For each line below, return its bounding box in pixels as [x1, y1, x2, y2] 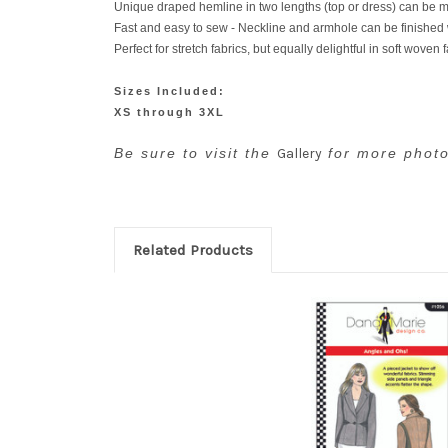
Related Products [132, 240, 253, 259]
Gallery [277, 144, 322, 162]
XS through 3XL [114, 105, 225, 118]
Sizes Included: [114, 84, 225, 97]
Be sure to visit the [114, 144, 277, 161]
